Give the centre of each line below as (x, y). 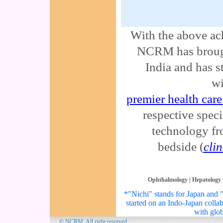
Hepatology (206, 180)
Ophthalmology (167, 180)
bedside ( (180, 146)
